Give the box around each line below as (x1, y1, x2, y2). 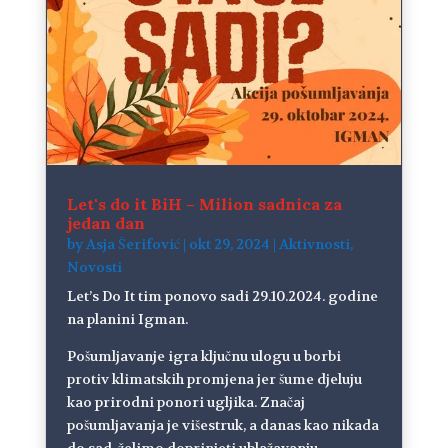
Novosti (66, 258, 122, 277)
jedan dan (66, 213, 145, 234)
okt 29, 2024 (188, 235, 270, 254)
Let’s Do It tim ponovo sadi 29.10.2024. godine (66, 287, 378, 306)
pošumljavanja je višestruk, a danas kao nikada (66, 416, 379, 435)
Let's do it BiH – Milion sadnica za (66, 194, 342, 215)
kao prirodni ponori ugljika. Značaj (66, 393, 305, 412)
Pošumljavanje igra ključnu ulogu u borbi (66, 347, 341, 366)
